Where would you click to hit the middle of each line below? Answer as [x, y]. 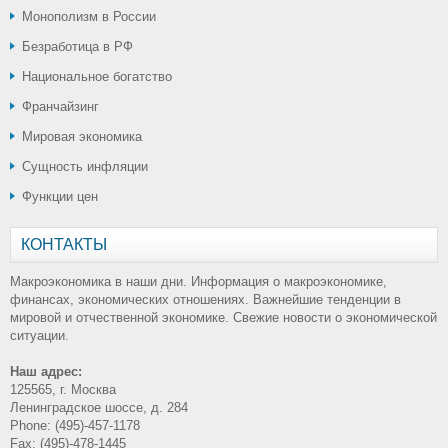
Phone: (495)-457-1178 [75, 425]
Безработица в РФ [77, 46]
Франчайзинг [60, 106]
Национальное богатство [97, 76]
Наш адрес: [46, 371]
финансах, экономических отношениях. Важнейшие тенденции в [205, 299]
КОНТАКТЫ [64, 244]
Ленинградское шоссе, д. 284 [99, 407]
